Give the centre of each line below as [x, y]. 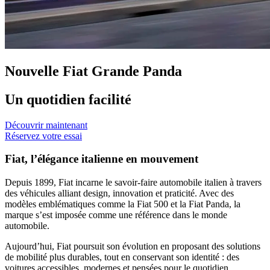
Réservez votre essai [43, 136]
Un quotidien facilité [68, 99]
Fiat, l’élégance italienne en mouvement [102, 159]
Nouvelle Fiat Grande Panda [93, 71]
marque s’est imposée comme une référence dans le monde [116, 215]
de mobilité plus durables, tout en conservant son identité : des [122, 257]
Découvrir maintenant [46, 125]
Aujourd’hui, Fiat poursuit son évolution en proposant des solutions [133, 246]
